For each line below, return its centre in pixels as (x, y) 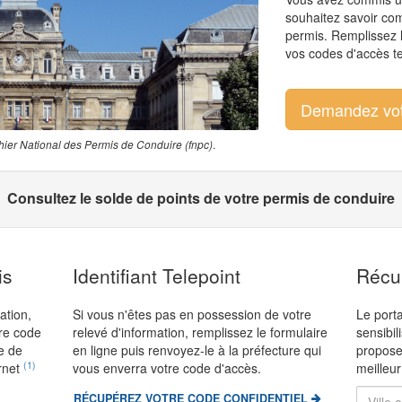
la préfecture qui (275, 350)
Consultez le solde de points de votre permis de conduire (201, 197)
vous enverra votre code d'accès (165, 367)
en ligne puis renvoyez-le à (150, 350)
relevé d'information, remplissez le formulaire (200, 332)
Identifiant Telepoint (156, 275)
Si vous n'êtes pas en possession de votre (192, 314)
